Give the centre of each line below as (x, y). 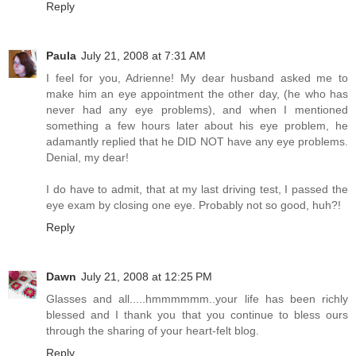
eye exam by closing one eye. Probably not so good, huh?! (193, 205)
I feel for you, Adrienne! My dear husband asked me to (197, 77)
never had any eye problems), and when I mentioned (197, 109)
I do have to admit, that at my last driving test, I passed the (197, 189)
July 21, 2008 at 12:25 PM (147, 276)
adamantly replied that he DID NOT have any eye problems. (197, 141)
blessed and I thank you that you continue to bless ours (197, 314)
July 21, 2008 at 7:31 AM (143, 55)
